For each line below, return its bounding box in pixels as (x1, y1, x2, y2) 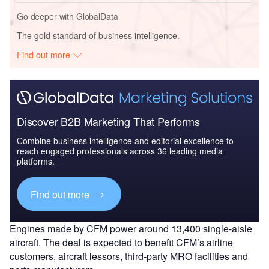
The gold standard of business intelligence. (17, 29, 180, 41)
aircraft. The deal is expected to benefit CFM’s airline (10, 235, 233, 250)
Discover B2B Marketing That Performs (17, 113, 200, 130)
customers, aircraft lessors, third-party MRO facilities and (10, 249, 248, 264)
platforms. (17, 155, 55, 168)
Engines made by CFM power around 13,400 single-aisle (10, 222, 252, 236)
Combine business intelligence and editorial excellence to (17, 134, 234, 147)
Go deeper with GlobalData (17, 10, 118, 22)
